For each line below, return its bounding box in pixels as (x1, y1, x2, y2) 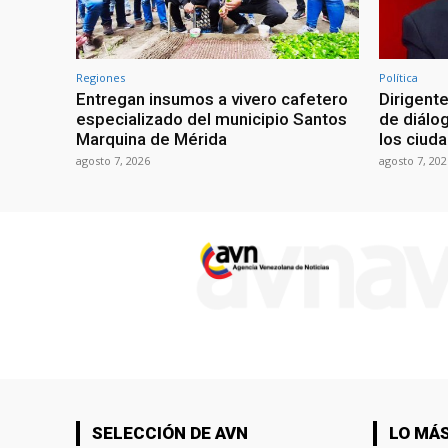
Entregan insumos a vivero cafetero (76, 88, 348, 109)
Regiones (76, 69, 125, 85)
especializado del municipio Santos (76, 108, 347, 129)
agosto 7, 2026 (76, 152, 150, 168)
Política (379, 69, 418, 85)
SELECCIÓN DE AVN (92, 422, 248, 443)
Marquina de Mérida (76, 128, 227, 149)
